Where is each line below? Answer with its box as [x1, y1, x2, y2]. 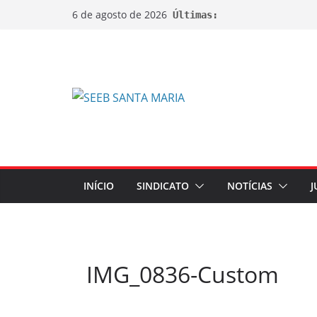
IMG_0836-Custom [86, 259, 279, 289]
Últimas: [173, 8, 218, 21]
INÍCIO [83, 179, 114, 192]
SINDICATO [137, 179, 189, 192]
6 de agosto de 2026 [72, 8, 167, 21]
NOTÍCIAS [227, 179, 272, 192]
